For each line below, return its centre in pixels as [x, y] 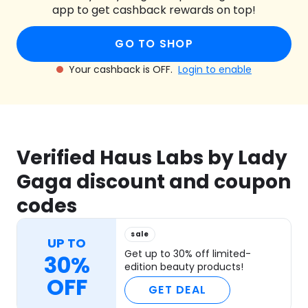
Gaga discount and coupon [154, 182]
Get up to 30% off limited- [188, 254]
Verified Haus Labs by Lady [152, 158]
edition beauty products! [184, 267]
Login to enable [215, 70]
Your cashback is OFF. [122, 70]
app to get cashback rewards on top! [154, 10]
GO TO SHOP [154, 44]
